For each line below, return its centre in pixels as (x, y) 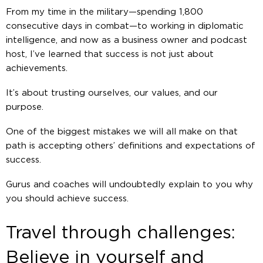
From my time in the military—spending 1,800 (104, 12)
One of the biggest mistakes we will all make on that (122, 131)
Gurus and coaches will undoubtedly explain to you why (129, 184)
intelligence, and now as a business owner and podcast (127, 40)
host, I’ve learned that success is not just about (110, 54)
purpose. (25, 107)
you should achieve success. (67, 198)
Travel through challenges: (121, 233)
